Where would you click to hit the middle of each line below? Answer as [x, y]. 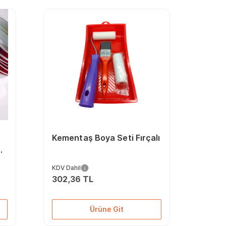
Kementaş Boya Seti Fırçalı [106, 138]
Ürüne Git [106, 209]
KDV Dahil [66, 168]
